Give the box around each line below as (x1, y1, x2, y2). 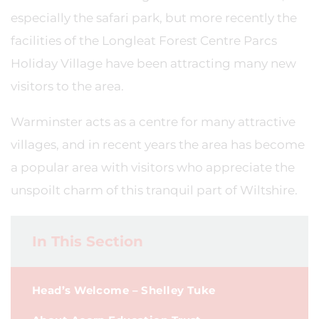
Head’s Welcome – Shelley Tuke (32, 283, 216, 297)
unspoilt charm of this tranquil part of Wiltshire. (11, 183, 298, 197)
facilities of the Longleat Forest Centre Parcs (11, 33, 277, 48)
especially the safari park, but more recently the (11, 11, 297, 25)
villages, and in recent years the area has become (11, 137, 305, 152)
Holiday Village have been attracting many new (11, 56, 296, 70)
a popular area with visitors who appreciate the (11, 160, 295, 174)
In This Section (32, 233, 143, 250)
